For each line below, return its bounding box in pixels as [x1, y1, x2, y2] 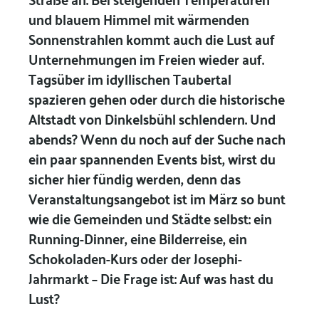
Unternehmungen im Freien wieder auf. [28, 46, 264, 72]
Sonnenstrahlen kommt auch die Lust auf [28, 26, 275, 52]
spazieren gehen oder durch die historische [28, 85, 285, 112]
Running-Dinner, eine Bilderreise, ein [28, 225, 247, 251]
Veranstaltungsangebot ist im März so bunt [28, 185, 286, 211]
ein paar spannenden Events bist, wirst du [28, 145, 276, 172]
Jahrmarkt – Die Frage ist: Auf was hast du [28, 265, 273, 291]
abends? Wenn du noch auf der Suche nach [28, 125, 286, 152]
